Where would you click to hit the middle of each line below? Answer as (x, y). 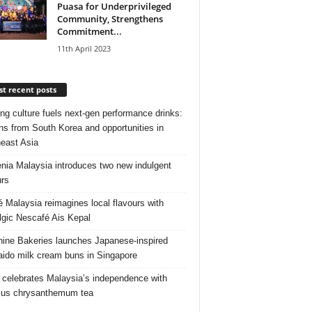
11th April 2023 (84, 48)
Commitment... (89, 31)
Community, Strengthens (110, 18)
